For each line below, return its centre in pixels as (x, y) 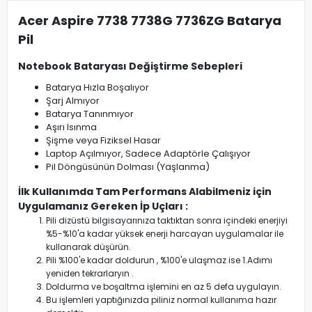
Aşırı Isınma (71, 127)
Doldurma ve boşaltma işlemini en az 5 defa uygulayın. (164, 287)
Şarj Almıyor (73, 101)
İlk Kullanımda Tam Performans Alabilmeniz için (145, 192)
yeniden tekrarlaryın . (90, 274)
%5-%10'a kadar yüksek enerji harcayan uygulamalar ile (165, 234)
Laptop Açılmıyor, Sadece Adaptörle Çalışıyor (148, 154)
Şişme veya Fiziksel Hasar (103, 141)
